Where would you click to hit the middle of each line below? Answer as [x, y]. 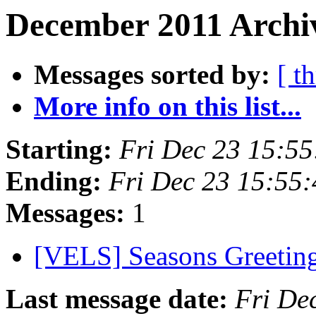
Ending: [54, 181]
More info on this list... [168, 107]
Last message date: [117, 299]
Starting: [59, 150]
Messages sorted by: [152, 75]
